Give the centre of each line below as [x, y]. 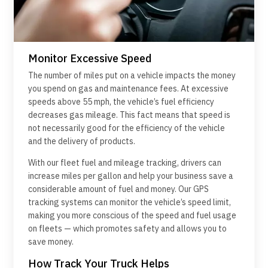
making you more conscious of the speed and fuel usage [132, 216]
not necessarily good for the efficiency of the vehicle [127, 128]
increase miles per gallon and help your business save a [131, 176]
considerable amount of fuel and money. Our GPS [118, 189]
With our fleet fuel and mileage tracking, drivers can [125, 163]
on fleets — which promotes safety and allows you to [127, 229]
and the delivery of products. [82, 141]
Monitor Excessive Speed [90, 59]
